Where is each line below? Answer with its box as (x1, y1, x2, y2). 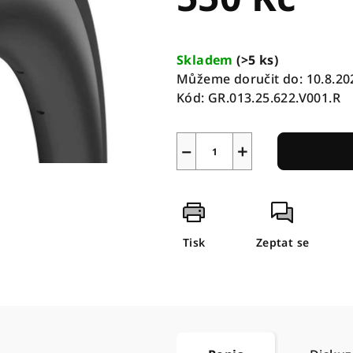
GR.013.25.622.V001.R (208, 89, 341, 106)
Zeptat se (255, 235, 310, 250)
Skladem (176, 51, 237, 69)
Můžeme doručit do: (176, 70, 303, 87)
